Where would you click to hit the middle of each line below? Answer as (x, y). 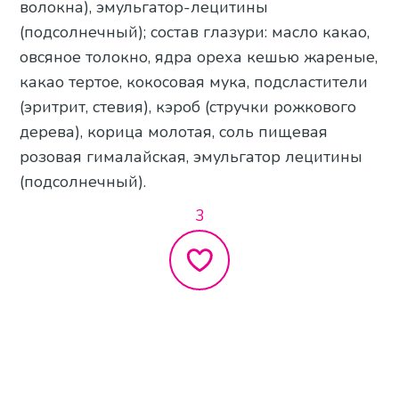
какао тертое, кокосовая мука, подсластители (194, 81)
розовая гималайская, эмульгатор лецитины (191, 156)
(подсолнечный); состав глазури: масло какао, (195, 32)
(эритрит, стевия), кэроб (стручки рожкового (188, 106)
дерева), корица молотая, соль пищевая (174, 131)
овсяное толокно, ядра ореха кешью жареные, (199, 57)
